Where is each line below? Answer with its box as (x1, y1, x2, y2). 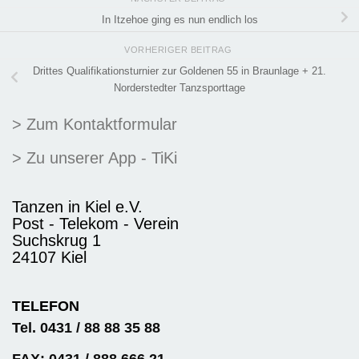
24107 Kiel (12, 248, 87, 267)
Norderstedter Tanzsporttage (114, 82, 245, 94)
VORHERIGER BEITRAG (124, 44, 235, 54)
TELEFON (12, 298, 79, 315)
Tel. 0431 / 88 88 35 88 (12, 320, 160, 337)
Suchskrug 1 (12, 232, 101, 250)
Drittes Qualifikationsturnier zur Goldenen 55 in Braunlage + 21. (33, 65, 326, 77)
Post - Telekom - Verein (12, 215, 179, 233)
